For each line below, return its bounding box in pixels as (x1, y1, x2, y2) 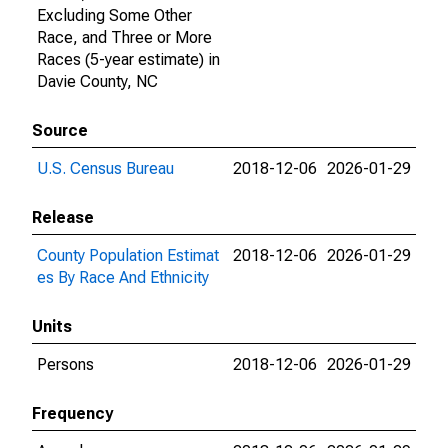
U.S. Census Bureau (37, 159, 174, 178)
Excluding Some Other (37, 6, 192, 25)
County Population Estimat (37, 246, 219, 265)
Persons (37, 355, 94, 374)
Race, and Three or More (37, 28, 212, 47)
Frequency (32, 404, 113, 423)
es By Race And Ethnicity (37, 268, 209, 287)
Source (32, 121, 88, 140)
